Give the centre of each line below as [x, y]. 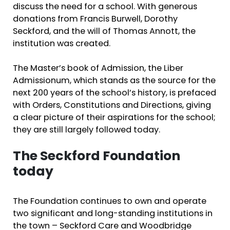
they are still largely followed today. [87, 131]
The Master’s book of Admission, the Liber [98, 69]
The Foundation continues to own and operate [110, 202]
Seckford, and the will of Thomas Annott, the [104, 32]
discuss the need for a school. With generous [105, 7]
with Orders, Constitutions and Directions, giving [112, 106]
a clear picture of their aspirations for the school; [114, 118]
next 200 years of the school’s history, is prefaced [114, 94]
